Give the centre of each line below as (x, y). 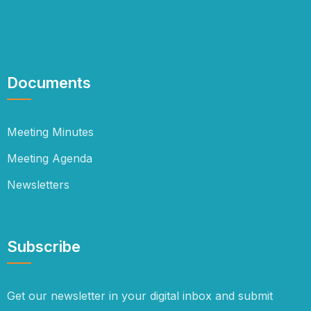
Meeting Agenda (50, 158)
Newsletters (38, 185)
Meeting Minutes (50, 132)
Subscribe (44, 246)
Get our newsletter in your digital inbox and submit (140, 296)
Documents (49, 83)
